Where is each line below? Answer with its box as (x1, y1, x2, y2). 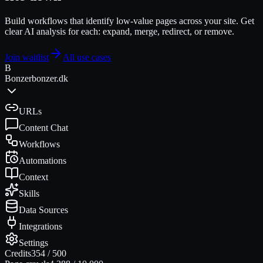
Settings (19, 237, 48, 248)
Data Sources (19, 204, 68, 215)
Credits (5, 248, 31, 258)
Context (19, 171, 48, 182)
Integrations (19, 221, 62, 231)
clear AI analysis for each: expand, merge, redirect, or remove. (5, 26, 234, 36)
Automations (19, 155, 66, 166)
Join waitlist (5, 52, 49, 62)
